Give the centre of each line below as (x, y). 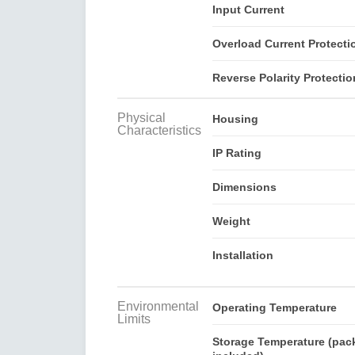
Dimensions (244, 187)
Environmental (158, 306)
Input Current (248, 9)
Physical (141, 117)
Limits (134, 319)
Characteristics (159, 130)
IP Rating (237, 153)
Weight (231, 221)
